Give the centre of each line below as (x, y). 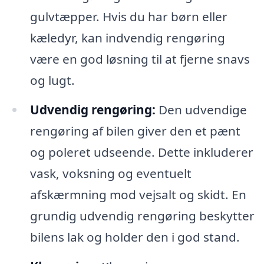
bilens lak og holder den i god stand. (135, 237)
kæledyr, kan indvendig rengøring (127, 38)
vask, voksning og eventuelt (110, 174)
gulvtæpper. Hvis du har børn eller (128, 17)
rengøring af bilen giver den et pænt (135, 131)
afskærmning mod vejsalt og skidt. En (138, 195)
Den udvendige (201, 110)
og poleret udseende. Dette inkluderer (141, 152)
